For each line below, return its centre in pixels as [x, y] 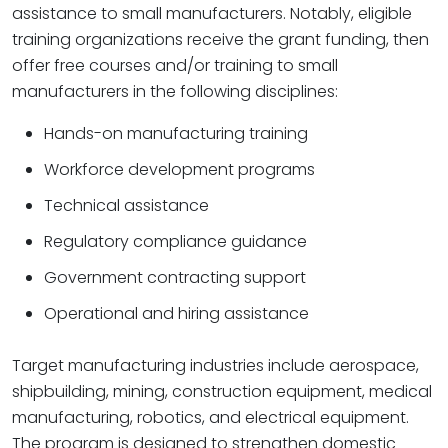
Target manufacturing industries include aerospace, [215, 365]
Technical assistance [126, 205]
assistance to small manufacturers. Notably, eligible [212, 13]
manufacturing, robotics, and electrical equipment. [210, 417]
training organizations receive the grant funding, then [220, 39]
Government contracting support [175, 277]
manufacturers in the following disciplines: [175, 91]
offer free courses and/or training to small [175, 65]
